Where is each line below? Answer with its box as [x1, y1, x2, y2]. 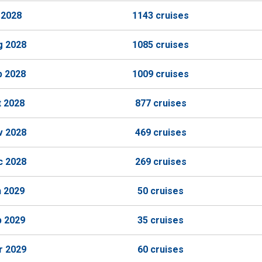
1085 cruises [132, 39, 189, 50]
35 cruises [137, 215, 184, 226]
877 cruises [135, 98, 187, 109]
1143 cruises [132, 10, 189, 21]
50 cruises [137, 185, 184, 196]
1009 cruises [132, 68, 189, 80]
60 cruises [137, 244, 184, 255]
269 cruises [135, 156, 187, 167]
